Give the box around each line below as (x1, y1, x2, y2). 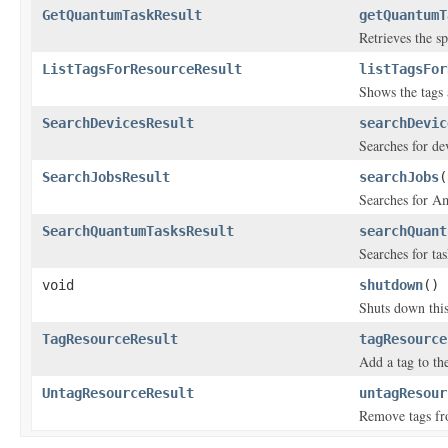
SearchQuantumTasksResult (42, 223, 234, 239)
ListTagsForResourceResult (42, 61, 242, 77)
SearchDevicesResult (42, 115, 194, 131)
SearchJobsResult (42, 169, 170, 185)
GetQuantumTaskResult (42, 7, 202, 23)
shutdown (359, 277, 423, 293)
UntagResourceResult (42, 385, 194, 401)
